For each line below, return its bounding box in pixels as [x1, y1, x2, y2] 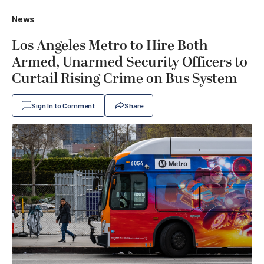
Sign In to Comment [31, 101, 95, 110]
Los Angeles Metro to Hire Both [12, 35, 208, 57]
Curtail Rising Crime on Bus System [12, 68, 237, 90]
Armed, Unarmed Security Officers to [12, 52, 247, 73]
